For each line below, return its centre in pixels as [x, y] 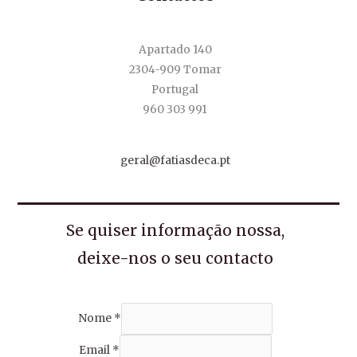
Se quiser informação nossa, [175, 230]
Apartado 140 [175, 50]
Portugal [175, 90]
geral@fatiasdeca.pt [175, 160]
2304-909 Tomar [175, 70]
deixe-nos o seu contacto [175, 258]
